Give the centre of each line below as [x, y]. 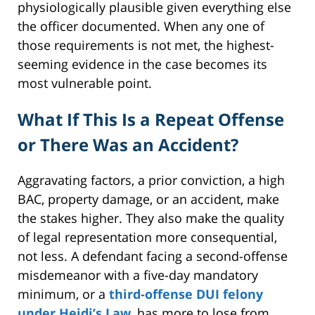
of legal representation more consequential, [147, 237]
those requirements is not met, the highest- [146, 45]
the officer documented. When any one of [141, 26]
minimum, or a [62, 294]
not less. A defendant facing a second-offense [153, 256]
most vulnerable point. [85, 83]
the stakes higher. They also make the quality [151, 218]
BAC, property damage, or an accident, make [148, 199]
